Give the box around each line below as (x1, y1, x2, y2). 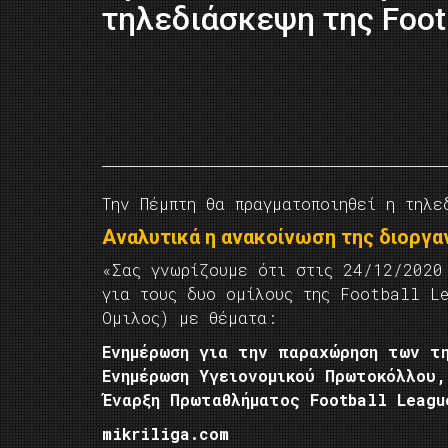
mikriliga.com (102, 423, 229, 444)
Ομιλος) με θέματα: (102, 307, 277, 328)
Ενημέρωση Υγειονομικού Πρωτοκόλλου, (102, 365, 446, 386)
